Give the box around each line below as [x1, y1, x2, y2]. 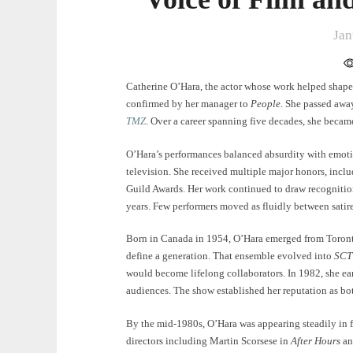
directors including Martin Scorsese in [126, 334, 291, 347]
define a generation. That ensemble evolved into [126, 250, 334, 262]
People [251, 98, 281, 110]
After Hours [291, 334, 340, 347]
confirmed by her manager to [126, 98, 251, 110]
